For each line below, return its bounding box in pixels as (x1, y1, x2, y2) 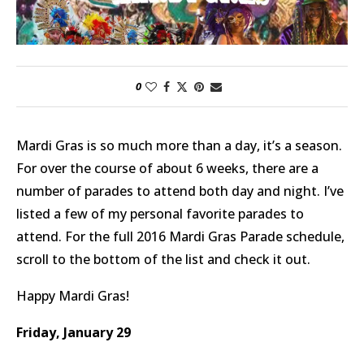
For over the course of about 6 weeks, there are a (16, 159, 318, 178)
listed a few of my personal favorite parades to (16, 205, 304, 223)
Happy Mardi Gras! (16, 287, 129, 305)
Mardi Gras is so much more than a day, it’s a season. (16, 136, 342, 155)
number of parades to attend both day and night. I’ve (16, 182, 344, 201)
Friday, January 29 (16, 323, 131, 342)
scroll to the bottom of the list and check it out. (16, 250, 310, 269)
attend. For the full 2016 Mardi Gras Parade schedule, (16, 227, 344, 246)
